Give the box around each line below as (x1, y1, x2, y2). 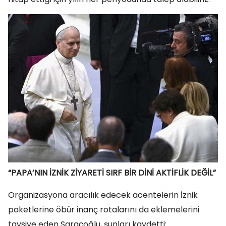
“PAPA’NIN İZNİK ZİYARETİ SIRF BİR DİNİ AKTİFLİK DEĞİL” (8, 167, 216, 179)
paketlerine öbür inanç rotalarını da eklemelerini (8, 204, 199, 216)
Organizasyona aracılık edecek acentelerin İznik (8, 189, 198, 201)
